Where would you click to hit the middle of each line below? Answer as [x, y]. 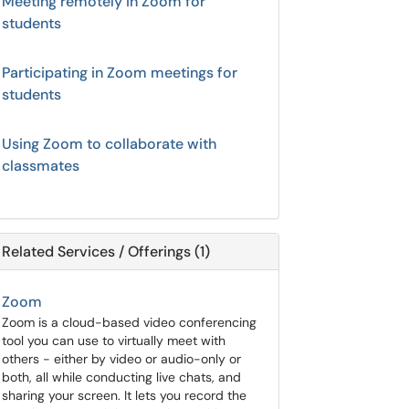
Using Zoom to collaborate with [109, 144]
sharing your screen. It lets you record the [124, 395]
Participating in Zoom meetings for [120, 73]
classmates [41, 166]
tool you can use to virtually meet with [114, 341]
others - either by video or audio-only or [121, 359]
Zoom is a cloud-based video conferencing [129, 322]
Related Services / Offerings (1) [106, 252]
